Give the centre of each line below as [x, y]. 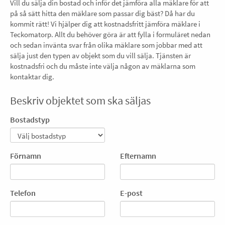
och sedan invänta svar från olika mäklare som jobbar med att [106, 45]
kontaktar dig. [32, 77]
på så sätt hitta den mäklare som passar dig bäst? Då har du [102, 13]
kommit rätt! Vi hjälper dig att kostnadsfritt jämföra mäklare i [105, 24]
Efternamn [138, 156]
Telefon [23, 193]
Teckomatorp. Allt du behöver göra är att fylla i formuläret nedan [110, 34]
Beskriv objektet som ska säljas [80, 100]
